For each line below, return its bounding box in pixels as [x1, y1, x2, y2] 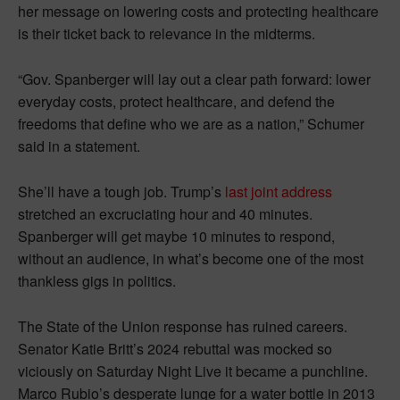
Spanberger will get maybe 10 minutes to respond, [18, 225, 335, 246]
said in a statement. [18, 135, 140, 156]
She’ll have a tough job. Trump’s [18, 180, 225, 202]
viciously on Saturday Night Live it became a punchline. [18, 360, 368, 381]
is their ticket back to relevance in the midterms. [18, 22, 315, 44]
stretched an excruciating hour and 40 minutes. [18, 203, 312, 224]
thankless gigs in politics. [18, 270, 176, 291]
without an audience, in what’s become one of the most [18, 247, 363, 269]
